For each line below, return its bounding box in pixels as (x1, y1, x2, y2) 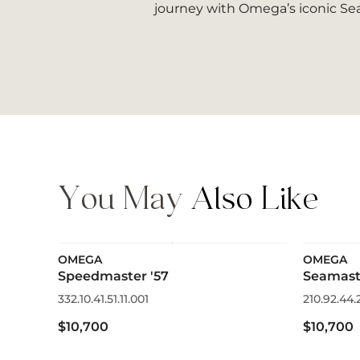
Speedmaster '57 (58, 268, 169, 284)
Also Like (190, 181, 319, 217)
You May (58, 181, 190, 217)
